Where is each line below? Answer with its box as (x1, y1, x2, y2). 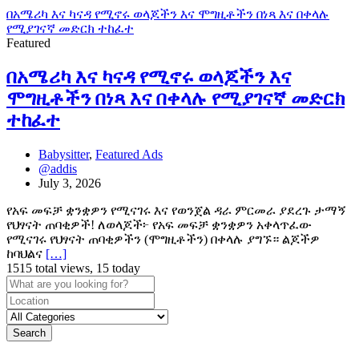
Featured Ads (95, 147, 163, 161)
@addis (38, 161, 77, 175)
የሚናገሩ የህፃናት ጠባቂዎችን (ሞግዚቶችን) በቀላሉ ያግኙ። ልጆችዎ (6, 232, 320, 246)
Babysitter (38, 147, 89, 161)
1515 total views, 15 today (6, 260, 140, 275)
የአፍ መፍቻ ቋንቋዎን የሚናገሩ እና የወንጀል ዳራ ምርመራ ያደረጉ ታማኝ (6, 203, 346, 217)
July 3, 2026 (38, 175, 101, 190)
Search (13, 326, 46, 339)
